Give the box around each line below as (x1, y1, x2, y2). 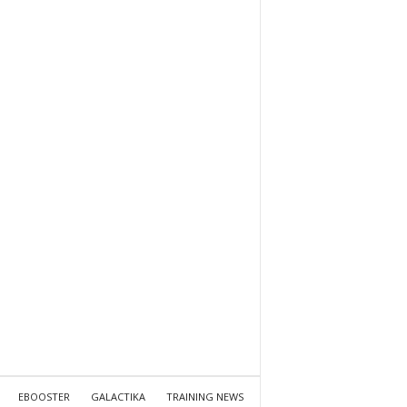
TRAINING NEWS (165, 390, 243, 403)
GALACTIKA (90, 390, 145, 403)
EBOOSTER (17, 390, 70, 403)
